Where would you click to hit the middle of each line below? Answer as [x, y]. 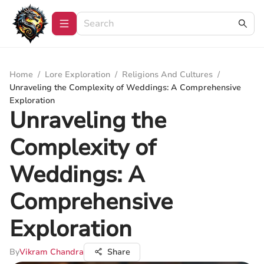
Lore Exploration [77, 75]
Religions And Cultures [167, 75]
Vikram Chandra [52, 252]
